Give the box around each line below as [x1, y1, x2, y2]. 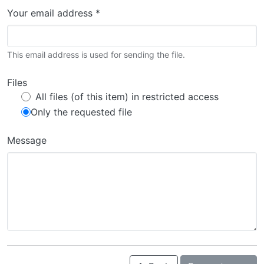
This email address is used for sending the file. [7, 49, 185, 60]
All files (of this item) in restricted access [35, 91, 219, 103]
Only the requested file [31, 106, 132, 118]
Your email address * [7, 7, 100, 19]
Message [7, 134, 47, 146]
